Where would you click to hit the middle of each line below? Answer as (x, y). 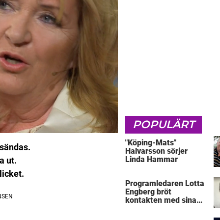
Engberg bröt (148, 192)
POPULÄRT (164, 124)
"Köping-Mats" (151, 142)
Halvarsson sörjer (156, 151)
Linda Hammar (151, 159)
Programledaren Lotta (165, 184)
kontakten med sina (161, 200)
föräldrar (141, 209)
